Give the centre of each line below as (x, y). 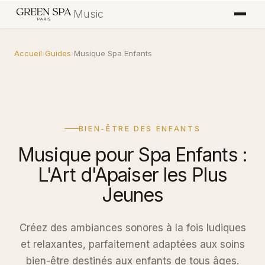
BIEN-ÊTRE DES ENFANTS (140, 129)
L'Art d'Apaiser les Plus (132, 175)
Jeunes (132, 195)
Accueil (28, 53)
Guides (58, 53)
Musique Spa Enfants (113, 53)
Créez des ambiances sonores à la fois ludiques (132, 228)
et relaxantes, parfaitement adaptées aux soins (132, 244)
